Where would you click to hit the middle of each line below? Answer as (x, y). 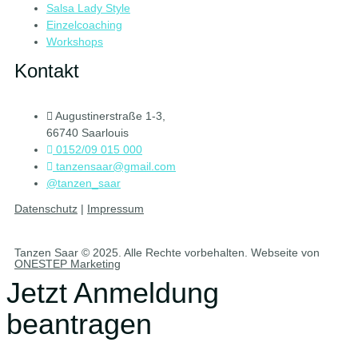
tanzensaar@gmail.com (116, 167)
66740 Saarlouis (88, 133)
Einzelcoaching (84, 25)
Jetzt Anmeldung (113, 293)
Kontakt (47, 71)
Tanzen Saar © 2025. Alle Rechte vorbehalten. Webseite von (167, 253)
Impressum (115, 209)
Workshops (75, 42)
